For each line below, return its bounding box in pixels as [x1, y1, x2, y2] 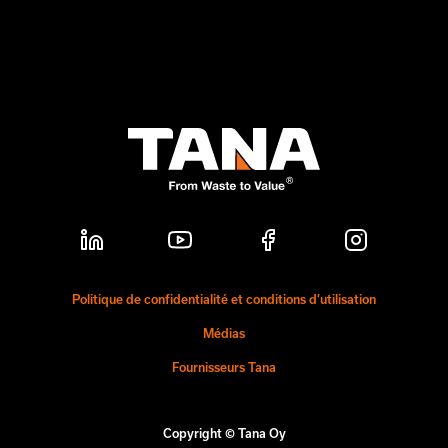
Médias [203, 326, 245, 340]
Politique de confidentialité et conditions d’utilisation [72, 292, 376, 306]
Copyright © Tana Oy [162, 426, 286, 440]
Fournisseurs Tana [172, 360, 276, 374]
